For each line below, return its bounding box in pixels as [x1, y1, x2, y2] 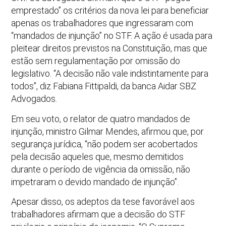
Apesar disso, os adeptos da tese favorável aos [11, 196, 195, 207]
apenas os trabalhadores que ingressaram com [11, 18, 194, 29]
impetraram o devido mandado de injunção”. [11, 176, 179, 187]
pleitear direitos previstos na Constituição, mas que [11, 43, 208, 54]
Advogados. [11, 93, 58, 104]
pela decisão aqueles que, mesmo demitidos [11, 151, 184, 162]
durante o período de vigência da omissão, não [11, 163, 191, 175]
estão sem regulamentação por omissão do [11, 55, 181, 67]
